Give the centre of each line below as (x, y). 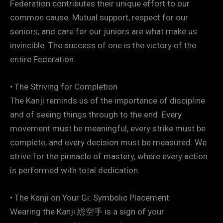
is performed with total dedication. (75, 170)
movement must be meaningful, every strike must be (108, 129)
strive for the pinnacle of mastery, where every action (109, 157)
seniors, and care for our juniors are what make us (104, 31)
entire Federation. (43, 59)
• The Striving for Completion (64, 87)
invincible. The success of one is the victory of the (103, 45)
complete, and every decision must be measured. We (108, 143)
